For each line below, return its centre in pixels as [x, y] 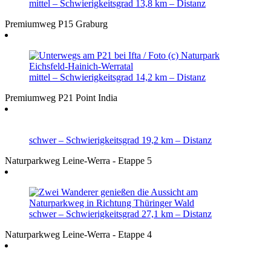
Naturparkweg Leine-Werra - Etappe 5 [78, 160]
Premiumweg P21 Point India [61, 97]
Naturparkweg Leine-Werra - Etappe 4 [78, 234]
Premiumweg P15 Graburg [56, 24]
